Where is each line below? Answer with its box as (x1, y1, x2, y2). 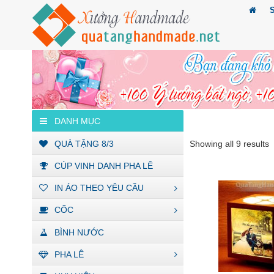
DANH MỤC (54, 116, 100, 127)
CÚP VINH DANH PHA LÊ (54, 160, 153, 171)
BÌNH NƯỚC (54, 227, 104, 237)
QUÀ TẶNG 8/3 (54, 138, 114, 149)
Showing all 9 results (190, 139, 269, 149)
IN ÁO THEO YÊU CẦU (54, 183, 144, 193)
